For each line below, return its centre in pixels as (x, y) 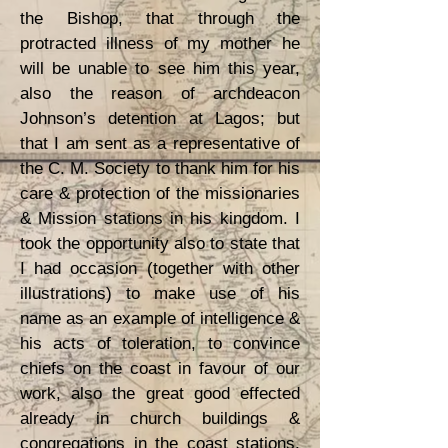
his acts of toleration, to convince (160, 343)
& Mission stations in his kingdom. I (160, 218)
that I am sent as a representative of (160, 143)
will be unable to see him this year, (160, 68)
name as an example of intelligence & (160, 318)
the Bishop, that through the (160, 18)
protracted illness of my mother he (160, 43)
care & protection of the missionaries (160, 193)
